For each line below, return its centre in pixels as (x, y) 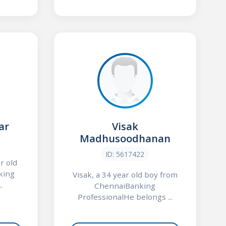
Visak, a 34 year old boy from (125, 174)
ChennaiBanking (125, 185)
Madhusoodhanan (125, 139)
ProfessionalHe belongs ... (125, 196)
